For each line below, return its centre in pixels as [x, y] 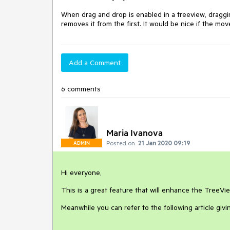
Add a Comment [95, 63]
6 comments [81, 89]
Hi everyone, [81, 172]
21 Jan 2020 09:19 [164, 143]
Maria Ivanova [135, 132]
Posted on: [121, 143]
